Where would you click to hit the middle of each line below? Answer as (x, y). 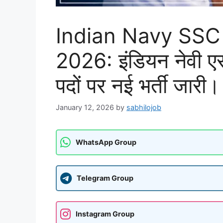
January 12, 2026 (85, 107)
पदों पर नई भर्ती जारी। (138, 86)
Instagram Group (105, 214)
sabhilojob (144, 107)
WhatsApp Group (106, 142)
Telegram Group (105, 178)
